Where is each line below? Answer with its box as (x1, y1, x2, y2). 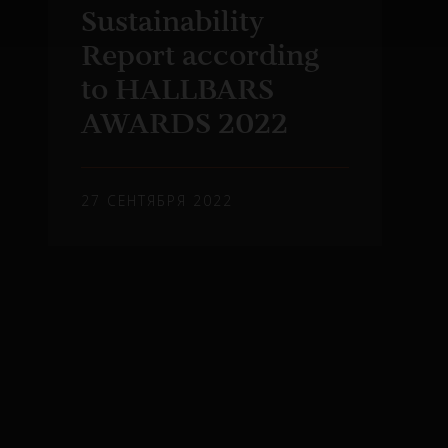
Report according (81, 37, 320, 72)
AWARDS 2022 (81, 105, 289, 140)
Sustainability (81, 3, 264, 38)
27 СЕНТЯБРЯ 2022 (81, 190, 234, 210)
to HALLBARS (81, 71, 275, 106)
